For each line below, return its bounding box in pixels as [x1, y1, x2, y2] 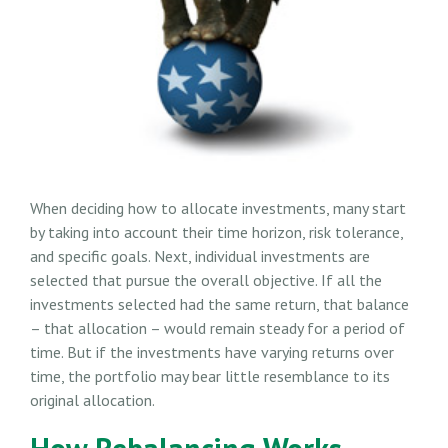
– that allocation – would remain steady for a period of [30, 318, 405, 339]
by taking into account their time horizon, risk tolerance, [30, 222, 403, 243]
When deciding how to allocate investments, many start [30, 198, 406, 219]
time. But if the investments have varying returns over [30, 342, 394, 363]
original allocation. [30, 390, 155, 411]
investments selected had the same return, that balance [30, 294, 409, 315]
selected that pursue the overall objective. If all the [30, 270, 382, 291]
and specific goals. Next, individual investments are [30, 246, 370, 267]
